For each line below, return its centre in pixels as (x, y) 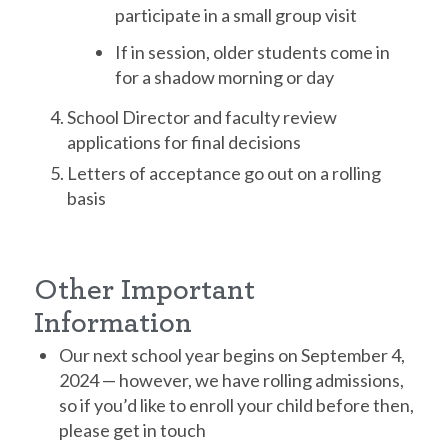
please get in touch (132, 429)
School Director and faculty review (201, 116)
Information (112, 322)
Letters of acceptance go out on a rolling (223, 172)
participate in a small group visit (235, 14)
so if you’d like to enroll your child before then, (236, 404)
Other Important (144, 289)
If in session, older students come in (252, 51)
